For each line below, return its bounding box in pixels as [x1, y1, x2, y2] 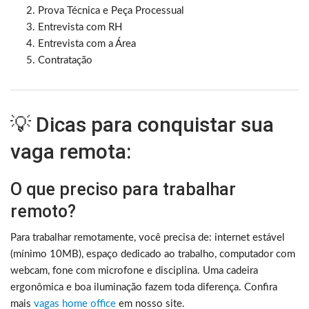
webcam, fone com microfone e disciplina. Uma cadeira [10, 265, 258, 276]
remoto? [10, 201, 76, 221]
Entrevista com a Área [38, 38, 136, 49]
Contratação [38, 54, 92, 66]
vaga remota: [10, 139, 131, 163]
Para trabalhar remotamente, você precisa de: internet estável [10, 232, 285, 243]
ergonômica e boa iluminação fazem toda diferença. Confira [10, 281, 277, 292]
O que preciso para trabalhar [10, 179, 236, 199]
